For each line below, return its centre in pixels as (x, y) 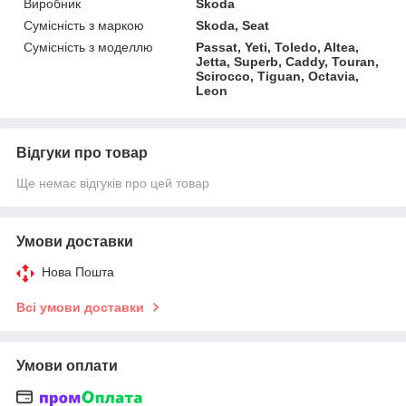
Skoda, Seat (233, 25)
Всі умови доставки (80, 307)
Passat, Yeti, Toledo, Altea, (278, 47)
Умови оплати (67, 365)
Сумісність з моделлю (88, 47)
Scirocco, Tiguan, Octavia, (278, 76)
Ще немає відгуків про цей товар (113, 183)
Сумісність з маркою (84, 25)
